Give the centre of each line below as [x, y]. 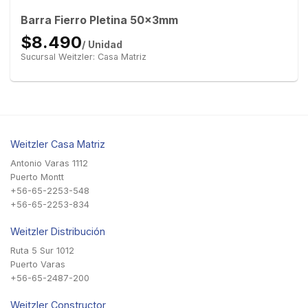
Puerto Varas [38, 265]
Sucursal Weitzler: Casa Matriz [83, 56]
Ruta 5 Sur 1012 [42, 251]
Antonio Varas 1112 [49, 164]
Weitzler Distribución [58, 232]
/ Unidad [102, 44]
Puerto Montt [37, 177]
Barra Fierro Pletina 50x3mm [99, 20]
